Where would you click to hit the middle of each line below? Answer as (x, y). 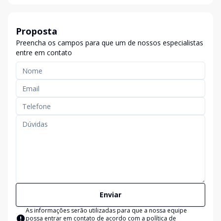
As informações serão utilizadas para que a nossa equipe (106, 210)
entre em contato (44, 53)
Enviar (110, 195)
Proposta (37, 31)
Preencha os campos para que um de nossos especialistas (110, 43)
